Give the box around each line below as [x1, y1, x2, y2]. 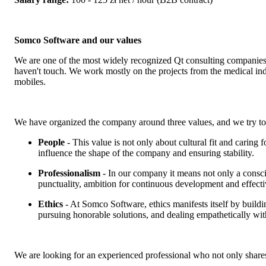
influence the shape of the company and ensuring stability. [38, 147, 254, 158]
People [38, 137, 65, 147]
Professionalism [38, 167, 100, 178]
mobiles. [14, 76, 46, 87]
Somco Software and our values [14, 34, 141, 45]
